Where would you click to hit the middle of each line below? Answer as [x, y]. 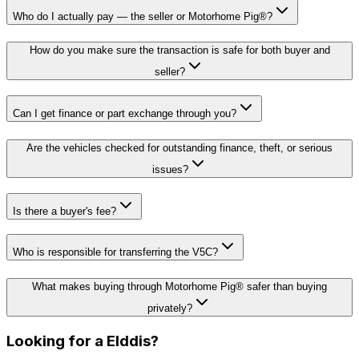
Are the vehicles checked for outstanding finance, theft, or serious [179, 147]
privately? [170, 309]
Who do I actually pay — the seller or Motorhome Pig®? [143, 16]
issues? [170, 169]
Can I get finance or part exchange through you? [125, 114]
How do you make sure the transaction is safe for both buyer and [179, 50]
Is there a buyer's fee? [65, 211]
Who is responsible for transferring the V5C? [115, 252]
